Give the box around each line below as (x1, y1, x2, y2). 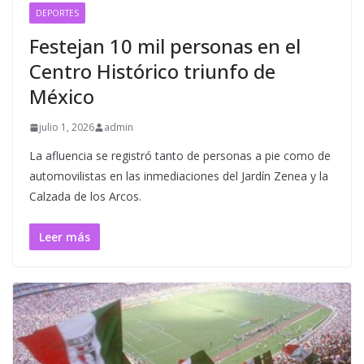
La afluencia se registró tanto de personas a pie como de (29, 148, 331, 163)
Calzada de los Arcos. (29, 188, 141, 204)
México (29, 83, 94, 110)
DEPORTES (36, 7, 79, 19)
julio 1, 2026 (39, 120, 94, 134)
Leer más (39, 229, 90, 245)
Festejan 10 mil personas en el (29, 32, 301, 59)
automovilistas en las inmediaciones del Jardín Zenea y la (29, 168, 328, 184)
